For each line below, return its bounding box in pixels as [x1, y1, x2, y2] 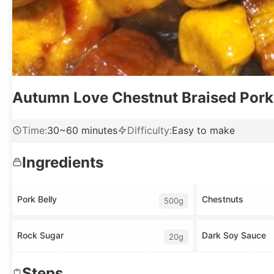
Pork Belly [17, 194, 57, 205]
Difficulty [127, 124, 169, 136]
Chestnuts [201, 194, 243, 205]
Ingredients [22, 153, 103, 171]
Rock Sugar [17, 230, 64, 241]
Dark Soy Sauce [201, 230, 266, 241]
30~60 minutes [47, 124, 117, 136]
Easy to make [172, 124, 235, 136]
